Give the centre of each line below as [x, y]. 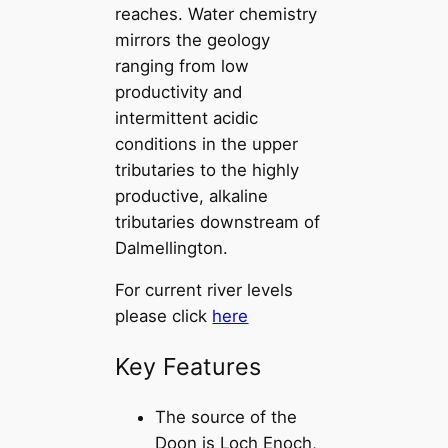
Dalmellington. [172, 247]
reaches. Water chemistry [216, 13]
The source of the [226, 417]
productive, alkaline [192, 195]
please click [164, 316]
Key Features [188, 366]
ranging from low [182, 65]
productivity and [179, 91]
